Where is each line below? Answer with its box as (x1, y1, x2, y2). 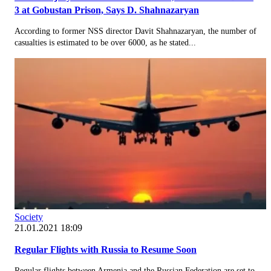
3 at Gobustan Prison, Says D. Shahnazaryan (15, 4, 199, 15)
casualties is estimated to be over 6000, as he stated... (15, 38, 196, 47)
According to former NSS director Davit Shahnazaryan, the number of (15, 26, 256, 36)
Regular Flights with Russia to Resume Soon (15, 244, 197, 255)
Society (15, 211, 43, 222)
